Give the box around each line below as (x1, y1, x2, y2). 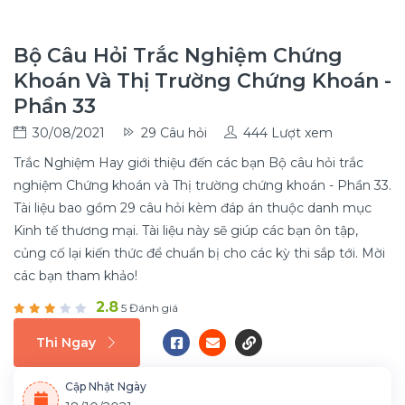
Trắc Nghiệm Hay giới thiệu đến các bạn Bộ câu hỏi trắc (14, 155, 363, 171)
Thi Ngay (36, 334, 96, 351)
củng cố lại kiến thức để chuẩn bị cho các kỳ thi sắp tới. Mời (14, 245, 385, 261)
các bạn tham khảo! (14, 268, 137, 284)
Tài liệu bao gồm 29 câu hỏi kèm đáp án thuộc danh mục (14, 200, 372, 216)
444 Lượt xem (243, 125, 333, 141)
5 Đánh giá (118, 301, 178, 315)
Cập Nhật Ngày (65, 380, 146, 393)
